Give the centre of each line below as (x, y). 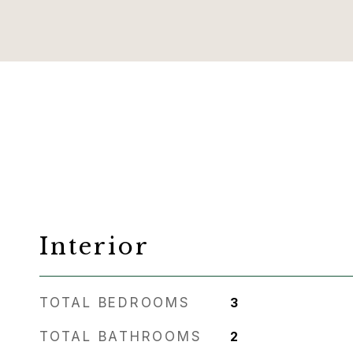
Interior (95, 247)
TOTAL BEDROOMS (115, 303)
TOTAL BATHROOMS (121, 336)
